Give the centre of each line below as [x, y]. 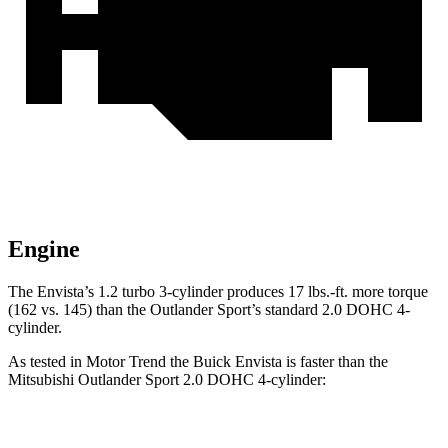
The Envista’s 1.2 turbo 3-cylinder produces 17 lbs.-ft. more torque [218, 292]
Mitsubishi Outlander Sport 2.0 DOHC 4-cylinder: [167, 380]
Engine [44, 249]
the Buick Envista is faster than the [277, 362]
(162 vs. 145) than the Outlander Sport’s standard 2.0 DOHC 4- [209, 310]
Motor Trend [126, 362]
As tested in [47, 362]
